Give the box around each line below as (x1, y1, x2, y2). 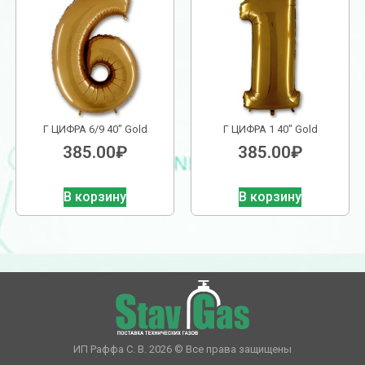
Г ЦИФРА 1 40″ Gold (222, 123, 318, 136)
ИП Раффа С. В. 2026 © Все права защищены (73, 342, 292, 355)
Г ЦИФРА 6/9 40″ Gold (42, 123, 147, 136)
